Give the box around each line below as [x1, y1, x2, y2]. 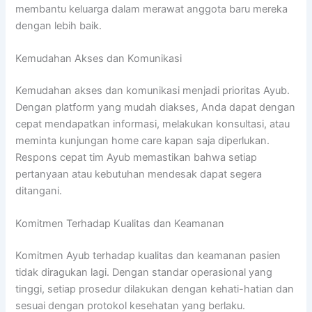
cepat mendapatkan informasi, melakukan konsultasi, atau [15, 117, 290, 130]
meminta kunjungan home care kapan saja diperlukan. [15, 134, 270, 147]
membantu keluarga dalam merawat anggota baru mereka [15, 2, 288, 15]
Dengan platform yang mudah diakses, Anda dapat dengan [15, 100, 296, 114]
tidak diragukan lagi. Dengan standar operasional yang [15, 266, 273, 279]
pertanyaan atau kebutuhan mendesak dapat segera [15, 167, 263, 180]
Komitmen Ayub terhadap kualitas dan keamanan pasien [15, 249, 281, 263]
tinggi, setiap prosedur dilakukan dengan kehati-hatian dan [15, 283, 295, 296]
